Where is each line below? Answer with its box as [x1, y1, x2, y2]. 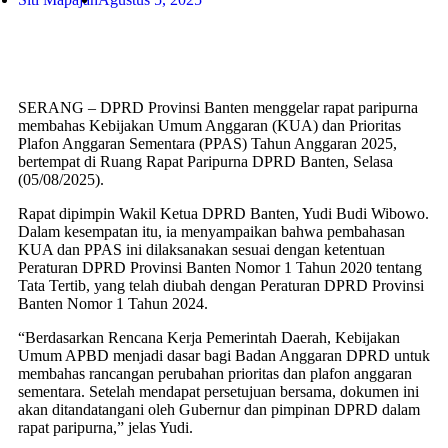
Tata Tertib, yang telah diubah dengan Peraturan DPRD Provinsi [18, 277, 424, 294]
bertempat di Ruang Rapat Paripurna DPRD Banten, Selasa [18, 153, 393, 170]
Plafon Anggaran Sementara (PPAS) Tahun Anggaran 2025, [18, 135, 397, 152]
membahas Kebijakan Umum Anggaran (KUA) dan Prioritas [18, 117, 401, 134]
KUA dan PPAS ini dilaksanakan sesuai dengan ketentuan [18, 241, 385, 258]
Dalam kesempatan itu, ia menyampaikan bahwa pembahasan [18, 223, 405, 240]
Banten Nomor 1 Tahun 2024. [18, 295, 208, 312]
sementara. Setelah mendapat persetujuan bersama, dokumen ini [18, 383, 419, 400]
